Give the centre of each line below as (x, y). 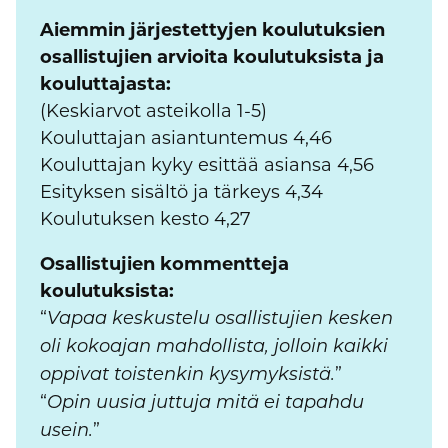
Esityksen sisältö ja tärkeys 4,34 (181, 192)
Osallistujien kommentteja (164, 264)
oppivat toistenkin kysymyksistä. (187, 376)
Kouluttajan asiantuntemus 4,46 (186, 138)
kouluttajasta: (105, 84)
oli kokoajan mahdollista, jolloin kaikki (214, 348)
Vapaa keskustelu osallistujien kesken (220, 320)
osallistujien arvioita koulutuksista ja (212, 57)
